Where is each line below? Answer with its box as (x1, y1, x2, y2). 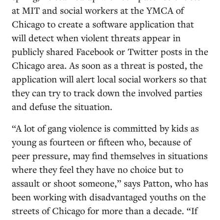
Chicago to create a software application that (12, 18, 194, 30)
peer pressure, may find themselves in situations (12, 149, 208, 162)
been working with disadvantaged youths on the (12, 191, 206, 203)
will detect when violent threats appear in (12, 31, 181, 44)
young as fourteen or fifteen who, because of (12, 136, 191, 148)
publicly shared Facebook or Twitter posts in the (12, 45, 208, 57)
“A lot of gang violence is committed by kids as (12, 122, 199, 134)
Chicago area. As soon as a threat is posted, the (12, 59, 203, 71)
